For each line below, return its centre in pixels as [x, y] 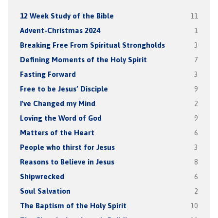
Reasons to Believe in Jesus [67, 162]
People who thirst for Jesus [67, 147]
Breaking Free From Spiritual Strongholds [92, 45]
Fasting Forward [48, 74]
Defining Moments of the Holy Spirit [83, 60]
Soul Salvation [45, 191]
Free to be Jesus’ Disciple [64, 89]
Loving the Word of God [61, 118]
